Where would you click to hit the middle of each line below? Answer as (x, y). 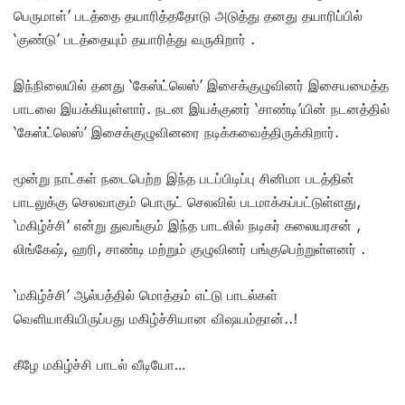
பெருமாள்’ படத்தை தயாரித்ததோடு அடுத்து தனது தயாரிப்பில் (188, 15)
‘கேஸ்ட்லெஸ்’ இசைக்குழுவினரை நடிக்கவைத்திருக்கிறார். (176, 132)
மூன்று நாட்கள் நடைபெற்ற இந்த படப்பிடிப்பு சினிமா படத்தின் (184, 178)
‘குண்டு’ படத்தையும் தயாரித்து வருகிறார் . (134, 38)
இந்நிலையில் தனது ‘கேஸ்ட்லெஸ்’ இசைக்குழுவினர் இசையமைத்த (201, 85)
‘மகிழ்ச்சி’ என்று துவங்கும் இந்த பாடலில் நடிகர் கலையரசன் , (187, 225)
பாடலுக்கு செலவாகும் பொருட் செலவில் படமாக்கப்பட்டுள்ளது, (187, 201)
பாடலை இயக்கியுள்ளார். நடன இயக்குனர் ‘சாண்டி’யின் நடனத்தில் (202, 108)
